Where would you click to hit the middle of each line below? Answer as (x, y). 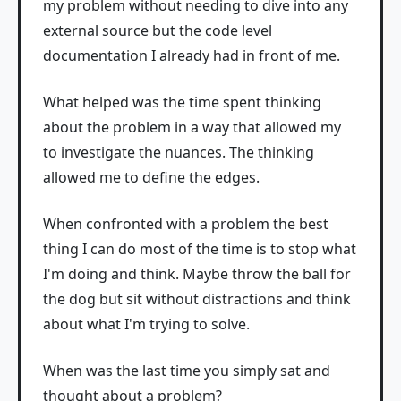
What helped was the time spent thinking (182, 102)
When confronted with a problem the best (186, 224)
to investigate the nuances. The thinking (179, 152)
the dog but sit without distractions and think (197, 299)
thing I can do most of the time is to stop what (200, 249)
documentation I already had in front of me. (192, 55)
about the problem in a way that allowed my (192, 127)
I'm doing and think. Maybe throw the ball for (197, 274)
